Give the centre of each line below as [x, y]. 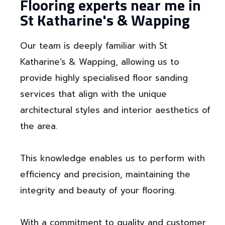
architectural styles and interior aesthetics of [115, 110]
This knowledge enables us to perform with [113, 158]
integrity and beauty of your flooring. [98, 191]
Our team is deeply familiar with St [94, 46]
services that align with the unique [93, 94]
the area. [39, 126]
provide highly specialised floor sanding [104, 78]
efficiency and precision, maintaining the [105, 175]
